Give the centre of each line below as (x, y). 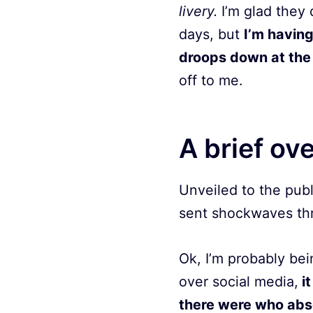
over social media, (238, 282)
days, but (211, 34)
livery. (198, 11)
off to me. (210, 80)
